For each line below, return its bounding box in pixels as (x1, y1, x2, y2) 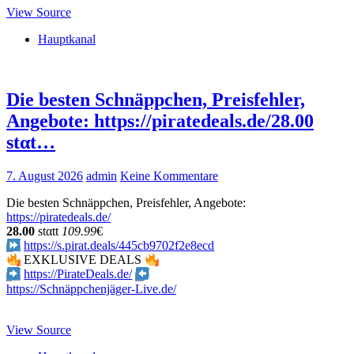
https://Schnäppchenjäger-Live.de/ (6, 281, 176, 296)
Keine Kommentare (120, 168, 218, 183)
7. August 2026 (6, 168, 83, 183)
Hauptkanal (38, 32, 96, 46)
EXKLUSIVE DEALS (21, 253, 145, 267)
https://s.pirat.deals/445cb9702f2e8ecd (24, 238, 215, 252)
